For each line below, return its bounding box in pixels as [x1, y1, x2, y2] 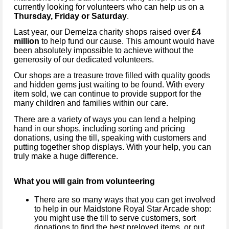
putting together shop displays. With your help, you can [14, 142, 211, 151]
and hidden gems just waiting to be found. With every [14, 80, 204, 89]
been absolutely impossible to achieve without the [14, 45, 194, 55]
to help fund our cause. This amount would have [41, 36, 215, 45]
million [14, 36, 41, 45]
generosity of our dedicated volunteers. [14, 55, 154, 64]
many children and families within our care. [14, 99, 168, 108]
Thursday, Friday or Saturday [14, 11, 127, 20]
